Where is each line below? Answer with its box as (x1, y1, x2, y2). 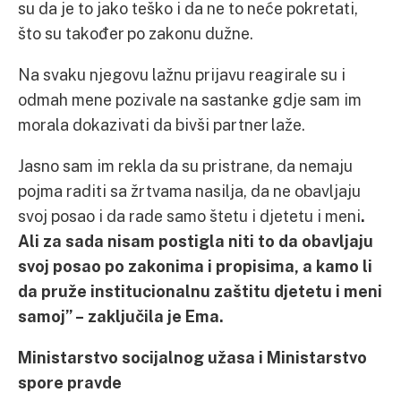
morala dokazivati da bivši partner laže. (18, 115, 305, 134)
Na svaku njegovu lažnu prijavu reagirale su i (18, 64, 346, 84)
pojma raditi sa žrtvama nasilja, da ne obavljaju (18, 181, 361, 200)
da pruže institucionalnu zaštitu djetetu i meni (18, 281, 382, 301)
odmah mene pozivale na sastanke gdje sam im (18, 90, 362, 109)
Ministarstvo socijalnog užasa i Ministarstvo (18, 347, 367, 367)
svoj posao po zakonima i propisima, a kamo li (18, 256, 372, 276)
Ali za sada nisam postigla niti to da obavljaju (18, 231, 373, 251)
